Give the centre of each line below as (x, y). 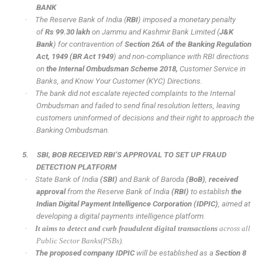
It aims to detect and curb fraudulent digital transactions (127, 229)
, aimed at (234, 204)
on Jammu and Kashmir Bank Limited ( (154, 32)
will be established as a (175, 253)
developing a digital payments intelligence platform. (120, 216)
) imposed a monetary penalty (187, 20)
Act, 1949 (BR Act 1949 (75, 57)
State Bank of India (68, 180)
